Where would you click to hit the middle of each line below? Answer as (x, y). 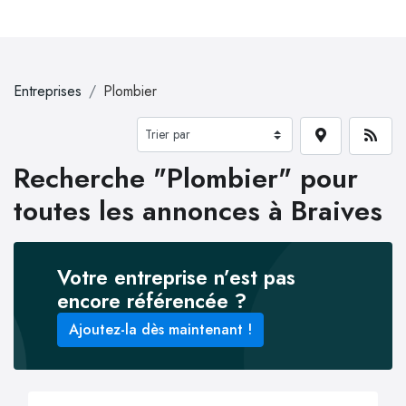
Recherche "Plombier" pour (186, 178)
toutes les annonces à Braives (198, 211)
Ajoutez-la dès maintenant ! (160, 329)
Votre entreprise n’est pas (176, 277)
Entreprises (48, 91)
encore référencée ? (152, 300)
